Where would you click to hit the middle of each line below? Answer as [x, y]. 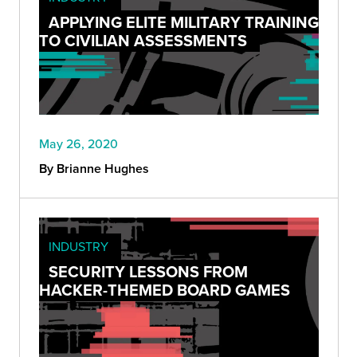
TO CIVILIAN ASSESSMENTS [143, 40]
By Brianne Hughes [94, 169]
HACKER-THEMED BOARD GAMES [165, 290]
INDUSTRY [78, 247]
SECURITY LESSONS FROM [148, 272]
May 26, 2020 [78, 144]
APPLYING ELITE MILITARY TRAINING [184, 22]
